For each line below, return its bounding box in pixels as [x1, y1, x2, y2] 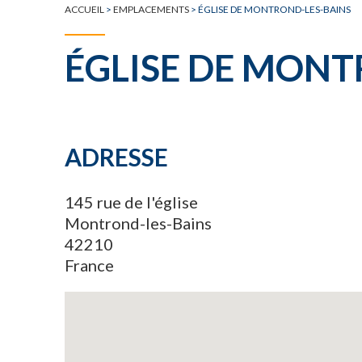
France [65, 255, 114, 275]
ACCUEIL [65, 3, 104, 15]
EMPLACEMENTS [113, 3, 189, 15]
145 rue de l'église [65, 192, 198, 212]
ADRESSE [65, 142, 168, 171]
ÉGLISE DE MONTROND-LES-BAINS [198, 3, 351, 15]
